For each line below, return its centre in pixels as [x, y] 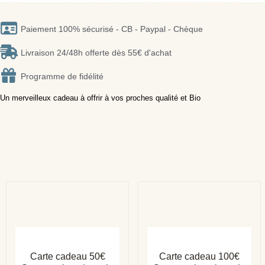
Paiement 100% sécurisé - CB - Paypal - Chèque [112, 29]
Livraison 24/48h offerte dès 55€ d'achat [96, 52]
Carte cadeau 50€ [67, 256]
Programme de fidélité [62, 76]
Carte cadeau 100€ [200, 256]
